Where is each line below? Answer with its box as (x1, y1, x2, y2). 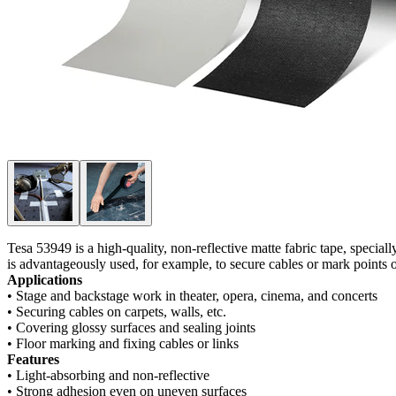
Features (7, 352, 59, 367)
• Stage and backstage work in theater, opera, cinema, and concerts (7, 288, 377, 303)
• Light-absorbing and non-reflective (7, 368, 209, 383)
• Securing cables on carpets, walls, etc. (7, 304, 226, 319)
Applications (7, 272, 82, 287)
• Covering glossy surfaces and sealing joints (7, 320, 255, 335)
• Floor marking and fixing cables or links (7, 336, 239, 351)
